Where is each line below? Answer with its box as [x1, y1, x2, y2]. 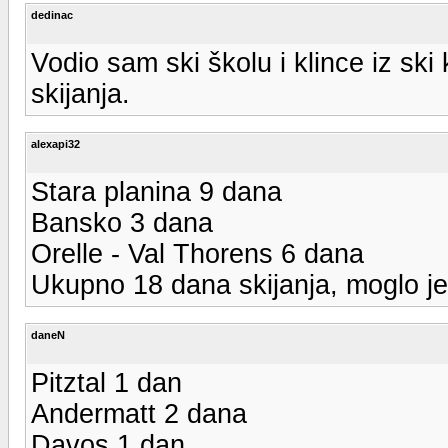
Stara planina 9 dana [31, 176, 282, 207]
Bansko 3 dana [31, 207, 213, 238]
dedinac [31, 8, 73, 21]
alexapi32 [31, 137, 80, 150]
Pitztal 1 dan [31, 367, 182, 398]
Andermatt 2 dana [31, 398, 247, 429]
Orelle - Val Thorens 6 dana [31, 238, 364, 269]
